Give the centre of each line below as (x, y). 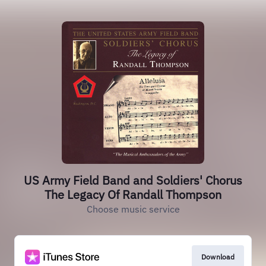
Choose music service (133, 209)
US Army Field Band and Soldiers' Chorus (133, 180)
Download (218, 257)
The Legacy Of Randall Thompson (133, 194)
